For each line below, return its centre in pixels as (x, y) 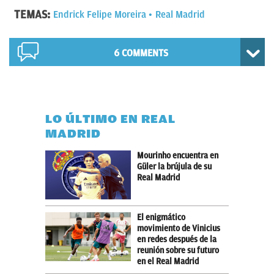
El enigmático (161, 217)
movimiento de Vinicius (179, 228)
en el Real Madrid (168, 261)
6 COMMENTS (141, 53)
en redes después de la (177, 239)
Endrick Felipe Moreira (100, 14)
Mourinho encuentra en (178, 155)
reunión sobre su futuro (178, 250)
